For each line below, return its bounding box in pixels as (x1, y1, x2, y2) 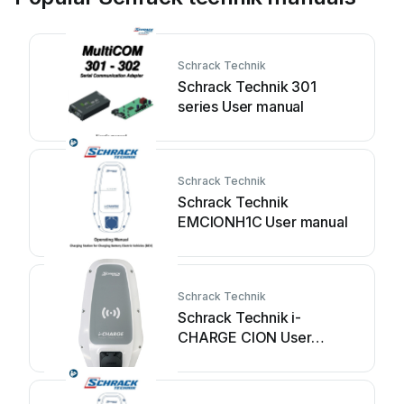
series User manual (178, 97, 305, 115)
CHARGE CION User (178, 328, 312, 346)
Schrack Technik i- (178, 308, 302, 326)
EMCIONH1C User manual (178, 213, 348, 231)
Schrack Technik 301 (178, 78, 317, 96)
